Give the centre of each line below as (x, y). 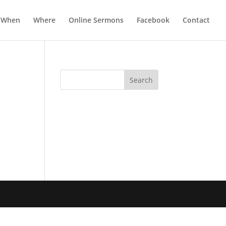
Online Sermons (96, 20)
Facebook (153, 20)
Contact (196, 20)
